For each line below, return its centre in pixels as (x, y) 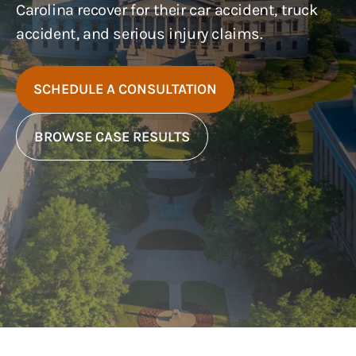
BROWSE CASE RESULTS (112, 136)
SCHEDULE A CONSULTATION (125, 89)
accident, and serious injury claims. (139, 34)
